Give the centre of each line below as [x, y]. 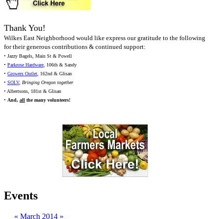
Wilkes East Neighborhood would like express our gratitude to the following [105, 38]
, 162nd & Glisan [55, 74]
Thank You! [25, 28]
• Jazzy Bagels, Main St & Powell [38, 56]
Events [21, 196]
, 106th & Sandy [60, 65]
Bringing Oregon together [48, 83]
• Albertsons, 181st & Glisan [33, 91]
